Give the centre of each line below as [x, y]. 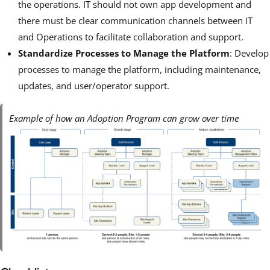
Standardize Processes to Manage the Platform [124, 53]
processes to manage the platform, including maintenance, [140, 69]
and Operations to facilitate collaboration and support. [131, 36]
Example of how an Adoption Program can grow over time [124, 118]
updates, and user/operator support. [94, 85]
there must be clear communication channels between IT [135, 20]
